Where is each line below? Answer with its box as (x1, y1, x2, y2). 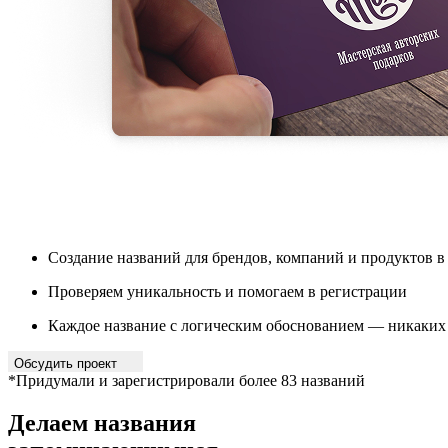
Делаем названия (8, 409, 196, 436)
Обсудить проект (14, 355, 121, 371)
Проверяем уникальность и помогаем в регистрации (48, 282, 407, 300)
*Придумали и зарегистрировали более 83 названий (8, 371, 365, 389)
